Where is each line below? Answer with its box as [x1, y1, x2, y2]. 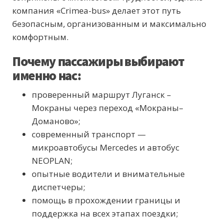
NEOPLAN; [32, 155, 72, 167]
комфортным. [12, 31, 68, 43]
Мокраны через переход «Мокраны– [32, 102, 183, 114]
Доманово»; [32, 115, 80, 127]
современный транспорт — [32, 129, 146, 140]
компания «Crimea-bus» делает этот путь [12, 5, 181, 17]
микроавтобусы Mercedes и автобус [32, 142, 179, 153]
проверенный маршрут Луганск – [32, 89, 171, 101]
